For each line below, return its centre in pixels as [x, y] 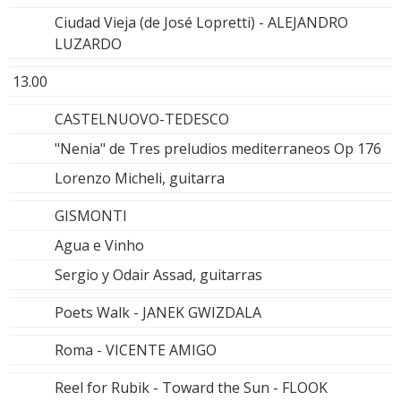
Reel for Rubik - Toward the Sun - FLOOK [191, 387]
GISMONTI [91, 215]
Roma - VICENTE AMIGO [136, 350]
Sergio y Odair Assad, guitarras [158, 274]
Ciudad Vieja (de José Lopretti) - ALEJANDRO [201, 22]
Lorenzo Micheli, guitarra [140, 178]
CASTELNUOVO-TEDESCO [142, 119]
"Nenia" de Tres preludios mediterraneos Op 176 [218, 148]
